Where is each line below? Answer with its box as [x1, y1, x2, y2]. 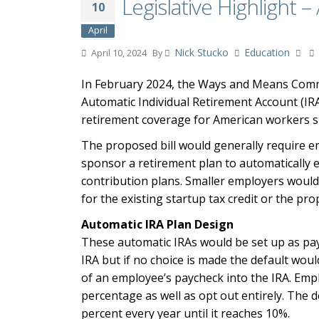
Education [244, 46, 290, 59]
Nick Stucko [174, 46, 229, 59]
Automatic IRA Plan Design [81, 216, 234, 232]
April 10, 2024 [89, 47, 147, 59]
